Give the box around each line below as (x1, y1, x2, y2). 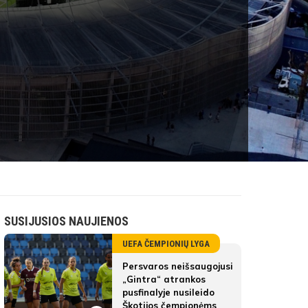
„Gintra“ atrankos (122, 274, 206, 285)
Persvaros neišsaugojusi (122, 261, 233, 272)
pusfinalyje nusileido (122, 287, 214, 298)
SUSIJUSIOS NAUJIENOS (4, 214, 129, 228)
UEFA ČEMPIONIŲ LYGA (122, 239, 210, 249)
